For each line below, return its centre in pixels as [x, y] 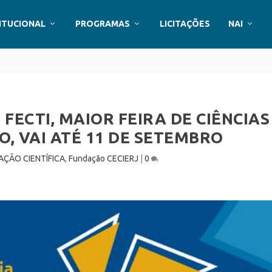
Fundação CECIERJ [104, 158]
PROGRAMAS [103, 24]
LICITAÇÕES [185, 24]
